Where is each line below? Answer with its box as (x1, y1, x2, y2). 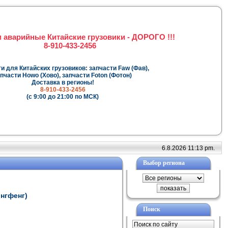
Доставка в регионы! (31, 79, 94, 87)
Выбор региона (142, 159, 185, 166)
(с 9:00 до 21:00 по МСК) (26, 93, 99, 101)
